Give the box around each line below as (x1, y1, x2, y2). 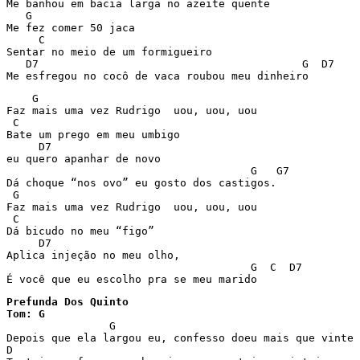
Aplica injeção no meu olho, (6, 249, 180, 261)
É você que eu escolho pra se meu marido (6, 273, 257, 285)
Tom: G (6, 308, 45, 320)
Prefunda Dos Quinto (6, 296, 129, 308)
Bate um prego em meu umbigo (6, 129, 180, 141)
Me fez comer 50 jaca (6, 22, 135, 34)
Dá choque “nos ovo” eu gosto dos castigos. (6, 177, 276, 189)
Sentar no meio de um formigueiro (6, 46, 212, 58)
